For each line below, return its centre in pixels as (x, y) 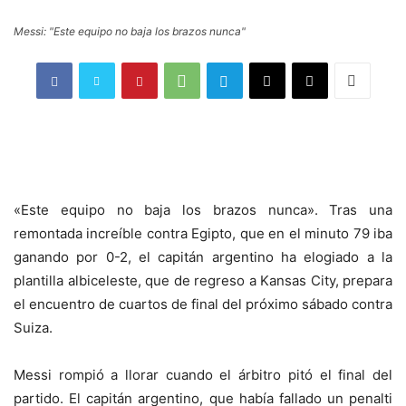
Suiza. (33, 327)
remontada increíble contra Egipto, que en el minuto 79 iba (203, 233)
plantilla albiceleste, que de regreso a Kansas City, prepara (203, 280)
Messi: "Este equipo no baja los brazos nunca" (130, 32)
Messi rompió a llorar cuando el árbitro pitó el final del (203, 374)
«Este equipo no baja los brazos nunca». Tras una (203, 209)
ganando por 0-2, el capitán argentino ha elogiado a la (203, 256)
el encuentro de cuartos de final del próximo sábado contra (203, 304)
